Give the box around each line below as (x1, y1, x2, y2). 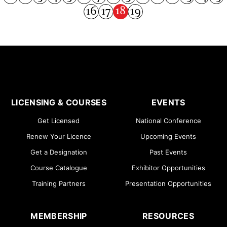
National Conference (135, 116, 201, 125)
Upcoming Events (140, 132, 197, 140)
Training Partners (31, 179, 86, 187)
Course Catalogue (30, 163, 87, 172)
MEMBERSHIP (30, 210, 87, 221)
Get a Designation (30, 147, 87, 156)
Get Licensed (37, 116, 80, 125)
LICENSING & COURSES (11, 97, 106, 107)
